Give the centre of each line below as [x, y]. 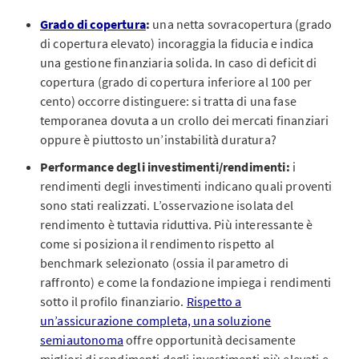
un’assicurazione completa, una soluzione [156, 321]
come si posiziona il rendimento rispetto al [157, 244]
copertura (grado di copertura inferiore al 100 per [176, 82]
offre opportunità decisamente [209, 340]
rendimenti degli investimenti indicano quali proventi [186, 186]
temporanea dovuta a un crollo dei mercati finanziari [185, 120]
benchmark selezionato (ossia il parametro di [165, 263]
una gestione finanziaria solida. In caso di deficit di [179, 63]
